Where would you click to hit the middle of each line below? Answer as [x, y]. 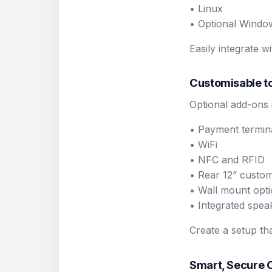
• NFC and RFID [227, 160]
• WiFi [203, 145]
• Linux [206, 9]
